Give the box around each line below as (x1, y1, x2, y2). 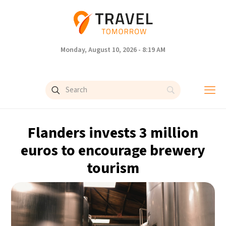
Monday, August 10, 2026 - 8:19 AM (61, 45, 165, 55)
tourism (87, 157, 139, 179)
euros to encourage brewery (21, 140, 205, 161)
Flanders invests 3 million (28, 122, 198, 144)
